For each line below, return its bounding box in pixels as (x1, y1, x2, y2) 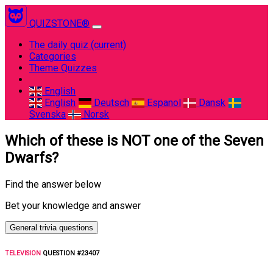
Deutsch (91, 97, 129, 108)
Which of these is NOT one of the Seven (5, 132, 264, 149)
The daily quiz (29, 39, 91, 51)
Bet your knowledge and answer (5, 199, 141, 211)
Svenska (29, 108, 66, 120)
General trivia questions (10, 222, 93, 232)
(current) (91, 39, 126, 51)
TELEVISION (5, 249, 41, 257)
